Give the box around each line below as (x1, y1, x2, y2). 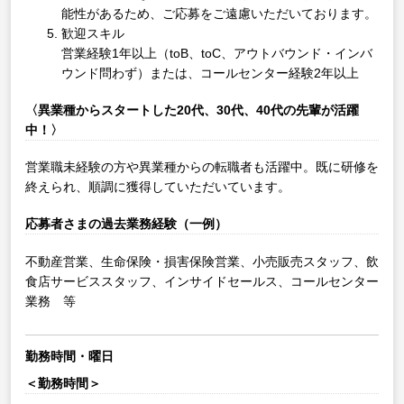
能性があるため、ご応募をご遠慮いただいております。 (61, 6, 377, 22)
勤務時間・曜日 (25, 348, 114, 363)
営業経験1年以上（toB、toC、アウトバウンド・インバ (61, 46, 372, 61)
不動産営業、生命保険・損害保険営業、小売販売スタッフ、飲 (25, 253, 379, 269)
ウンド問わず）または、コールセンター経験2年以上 (61, 66, 359, 81)
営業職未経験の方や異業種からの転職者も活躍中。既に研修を (25, 160, 379, 175)
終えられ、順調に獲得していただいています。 (25, 179, 290, 195)
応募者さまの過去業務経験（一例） (25, 216, 227, 231)
